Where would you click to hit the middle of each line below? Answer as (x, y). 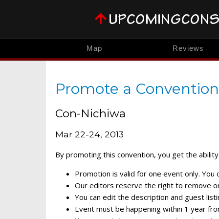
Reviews (188, 48)
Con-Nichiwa (90, 114)
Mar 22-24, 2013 (89, 134)
